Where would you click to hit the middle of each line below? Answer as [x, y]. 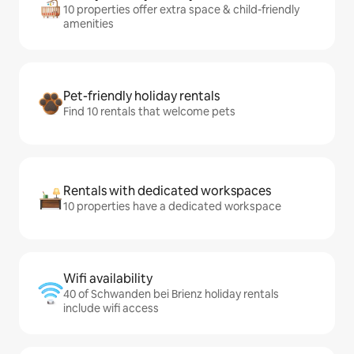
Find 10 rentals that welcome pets [149, 112]
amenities [88, 24]
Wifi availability [108, 279]
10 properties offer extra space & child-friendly [181, 10]
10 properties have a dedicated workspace [172, 207]
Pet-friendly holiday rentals [141, 96]
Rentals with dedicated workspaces [167, 191]
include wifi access [111, 309]
